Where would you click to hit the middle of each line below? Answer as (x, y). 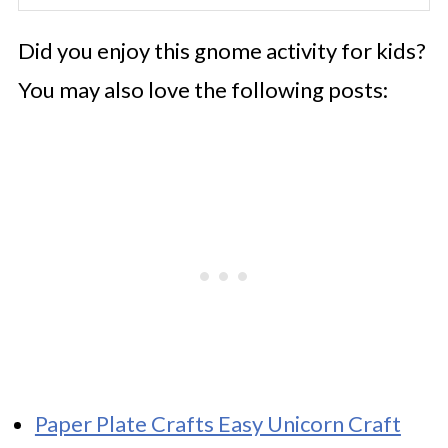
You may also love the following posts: (202, 89)
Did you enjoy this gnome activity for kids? (221, 50)
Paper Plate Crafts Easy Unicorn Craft (217, 423)
